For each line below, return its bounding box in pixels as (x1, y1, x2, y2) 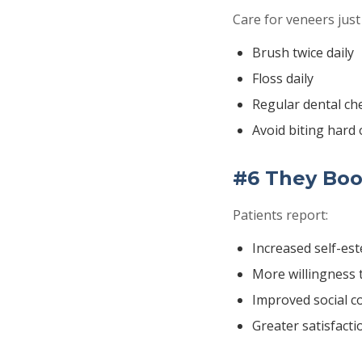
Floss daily (252, 69, 314, 87)
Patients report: (233, 206, 328, 224)
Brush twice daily (252, 44, 354, 61)
